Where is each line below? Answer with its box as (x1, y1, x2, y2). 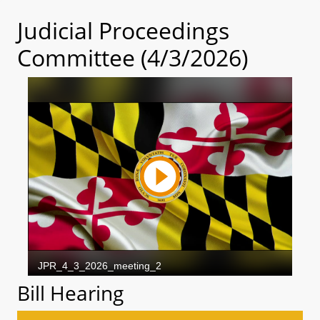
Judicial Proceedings (17, 15, 229, 46)
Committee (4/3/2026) (17, 42, 248, 73)
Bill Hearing (17, 279, 124, 306)
